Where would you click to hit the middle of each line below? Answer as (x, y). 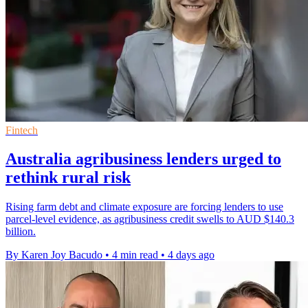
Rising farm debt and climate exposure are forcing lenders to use (144, 207)
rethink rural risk (68, 178)
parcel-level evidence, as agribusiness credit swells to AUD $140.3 (150, 219)
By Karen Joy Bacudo (54, 255)
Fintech (22, 130)
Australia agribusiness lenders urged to (143, 159)
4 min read (135, 255)
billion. (21, 232)
